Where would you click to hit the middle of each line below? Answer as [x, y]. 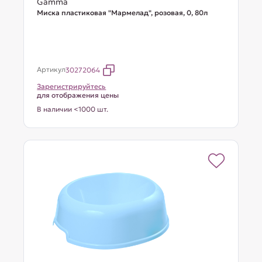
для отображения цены [78, 95]
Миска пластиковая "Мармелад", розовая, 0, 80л [123, 13]
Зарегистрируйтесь [72, 86]
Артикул [51, 69]
